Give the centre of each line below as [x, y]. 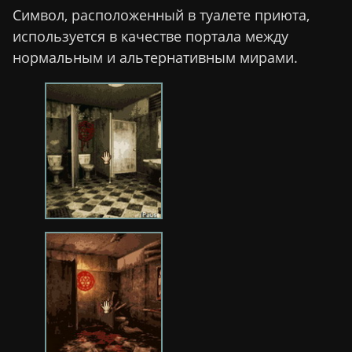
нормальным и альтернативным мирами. [155, 58]
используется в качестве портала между [150, 37]
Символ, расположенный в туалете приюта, [161, 15]
